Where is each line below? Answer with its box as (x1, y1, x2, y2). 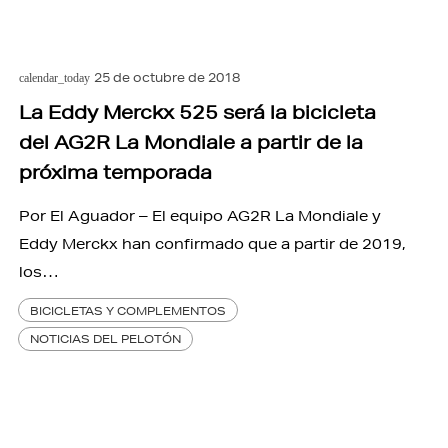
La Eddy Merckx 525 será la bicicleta (18, 100, 376, 123)
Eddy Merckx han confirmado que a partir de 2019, (18, 234, 406, 253)
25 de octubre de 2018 (94, 68, 241, 86)
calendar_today (18, 70, 90, 85)
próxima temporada (18, 160, 212, 183)
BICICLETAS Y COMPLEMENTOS (30, 302, 227, 318)
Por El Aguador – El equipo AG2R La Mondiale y (18, 206, 381, 225)
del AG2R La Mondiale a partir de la (18, 130, 363, 153)
